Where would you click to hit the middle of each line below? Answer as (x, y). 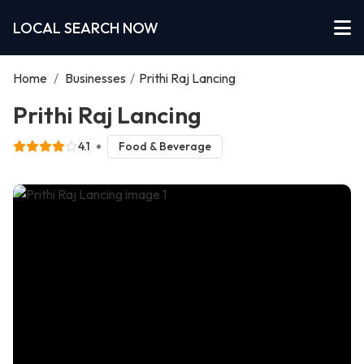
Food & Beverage (165, 147)
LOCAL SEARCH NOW (86, 28)
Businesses (95, 78)
